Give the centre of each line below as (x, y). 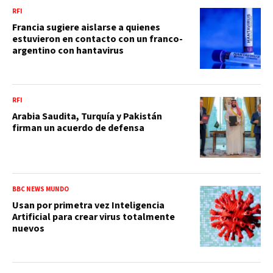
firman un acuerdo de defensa (78, 128)
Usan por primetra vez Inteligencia (88, 205)
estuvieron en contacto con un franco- (97, 39)
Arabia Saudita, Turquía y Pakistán (87, 116)
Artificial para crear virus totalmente (94, 217)
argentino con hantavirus (68, 50)
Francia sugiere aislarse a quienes (86, 27)
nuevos (28, 228)
